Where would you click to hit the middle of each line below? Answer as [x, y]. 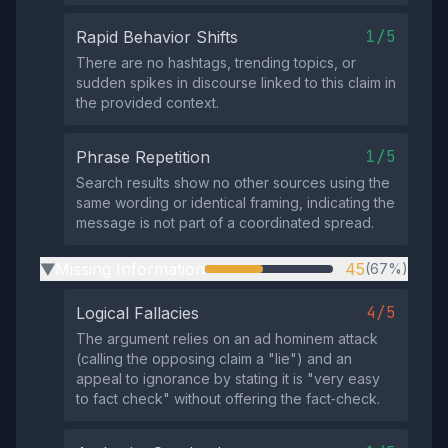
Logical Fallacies [137, 313]
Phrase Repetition [143, 157]
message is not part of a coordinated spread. [225, 222]
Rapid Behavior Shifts [157, 37]
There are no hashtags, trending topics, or [216, 62]
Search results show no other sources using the [233, 182]
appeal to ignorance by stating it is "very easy [228, 378]
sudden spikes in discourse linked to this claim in [236, 82]
